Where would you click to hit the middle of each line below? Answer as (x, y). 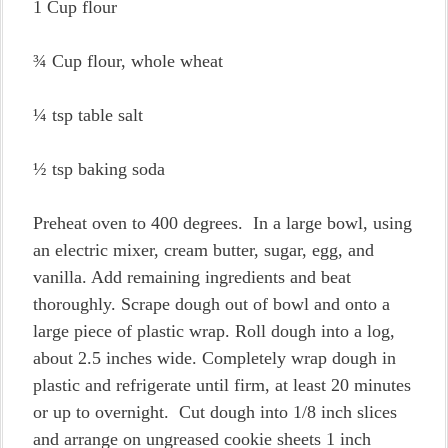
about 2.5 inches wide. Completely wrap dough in (214, 358)
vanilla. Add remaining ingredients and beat (192, 277)
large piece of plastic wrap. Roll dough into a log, (214, 331)
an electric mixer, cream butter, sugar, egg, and (203, 250)
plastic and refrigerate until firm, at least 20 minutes (222, 385)
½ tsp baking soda (99, 169)
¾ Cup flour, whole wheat (128, 61)
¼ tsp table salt (88, 115)
